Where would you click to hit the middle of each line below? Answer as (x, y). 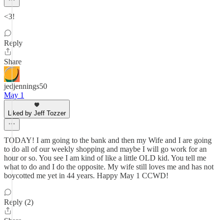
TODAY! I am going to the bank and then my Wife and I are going (108, 140)
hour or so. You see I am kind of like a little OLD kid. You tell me (105, 158)
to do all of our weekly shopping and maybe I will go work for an (105, 149)
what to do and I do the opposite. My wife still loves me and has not (109, 167)
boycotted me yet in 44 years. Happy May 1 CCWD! (86, 176)
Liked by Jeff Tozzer (37, 113)
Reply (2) (19, 202)
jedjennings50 (26, 86)
